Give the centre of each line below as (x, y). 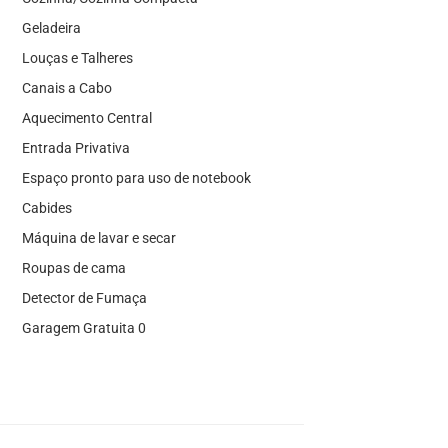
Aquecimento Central (86, 117)
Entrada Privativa (75, 147)
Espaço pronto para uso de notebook (136, 177)
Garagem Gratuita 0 (83, 327)
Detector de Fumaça (84, 297)
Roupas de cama (73, 267)
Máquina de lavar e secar (98, 237)
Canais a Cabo (66, 87)
